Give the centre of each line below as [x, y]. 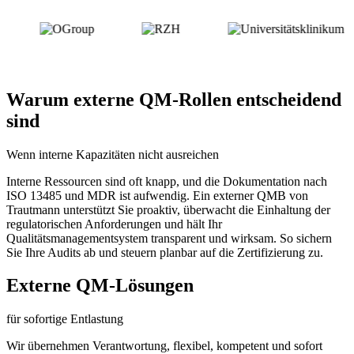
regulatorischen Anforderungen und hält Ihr [114, 224]
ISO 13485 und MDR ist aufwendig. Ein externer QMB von [157, 195]
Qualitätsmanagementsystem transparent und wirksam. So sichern [169, 238]
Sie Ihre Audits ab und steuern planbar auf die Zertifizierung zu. [165, 252]
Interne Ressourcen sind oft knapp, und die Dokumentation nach [167, 181]
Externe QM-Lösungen [100, 286]
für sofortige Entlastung [65, 319]
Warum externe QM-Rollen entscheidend [174, 99]
